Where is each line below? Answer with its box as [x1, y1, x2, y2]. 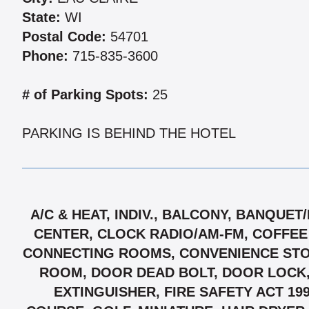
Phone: [22, 48, 68, 64]
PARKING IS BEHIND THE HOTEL [22, 126, 236, 141]
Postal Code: [22, 29, 106, 45]
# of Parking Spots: [22, 87, 148, 103]
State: [22, 10, 61, 26]
